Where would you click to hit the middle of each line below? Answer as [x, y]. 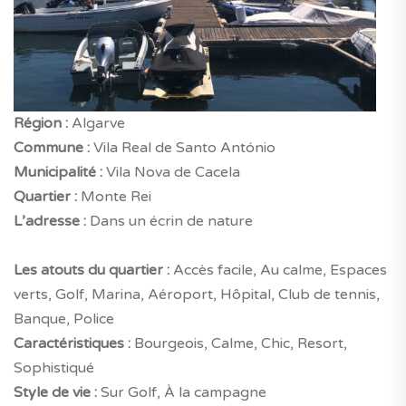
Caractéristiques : [72, 343]
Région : [41, 123]
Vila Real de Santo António [183, 147]
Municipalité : [58, 172]
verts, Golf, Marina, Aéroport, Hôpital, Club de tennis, [197, 294]
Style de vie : [55, 392]
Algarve [97, 123]
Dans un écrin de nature [169, 221]
